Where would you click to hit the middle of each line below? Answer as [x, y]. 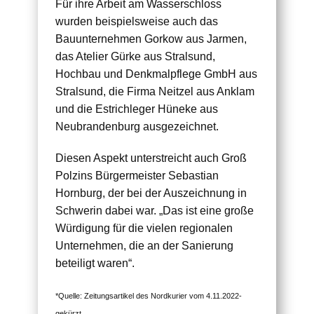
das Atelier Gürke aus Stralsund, [135, 56]
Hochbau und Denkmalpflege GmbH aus [156, 74]
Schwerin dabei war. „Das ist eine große [155, 210]
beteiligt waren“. [95, 263]
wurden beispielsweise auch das [137, 21]
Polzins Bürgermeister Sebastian [137, 175]
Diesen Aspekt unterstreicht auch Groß [151, 158]
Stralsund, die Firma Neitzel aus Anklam [155, 91]
